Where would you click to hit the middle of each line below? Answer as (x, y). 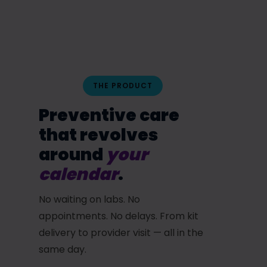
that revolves (98, 135)
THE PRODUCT (123, 86)
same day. (63, 250)
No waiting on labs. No (89, 200)
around (72, 155)
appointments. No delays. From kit (119, 216)
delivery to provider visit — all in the (121, 233)
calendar (78, 175)
